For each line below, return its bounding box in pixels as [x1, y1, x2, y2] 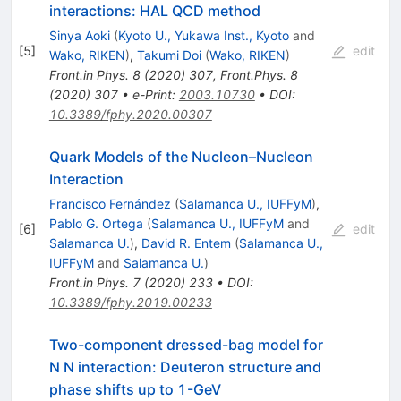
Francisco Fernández [48, 195, 171, 211]
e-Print [132, 86, 172, 102]
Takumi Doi [136, 47, 201, 63]
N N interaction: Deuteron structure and [48, 357, 321, 376]
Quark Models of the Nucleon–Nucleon [48, 147, 313, 166]
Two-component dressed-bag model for [48, 335, 323, 354]
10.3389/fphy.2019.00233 [48, 294, 212, 310]
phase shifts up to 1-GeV [48, 380, 221, 398]
